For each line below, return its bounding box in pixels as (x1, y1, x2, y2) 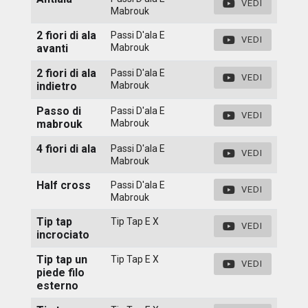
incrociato (36, 228, 89, 241)
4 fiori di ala (36, 142, 96, 155)
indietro (36, 79, 77, 93)
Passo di (36, 104, 81, 118)
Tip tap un (36, 252, 87, 266)
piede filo (36, 265, 85, 279)
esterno (36, 278, 78, 292)
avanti (36, 41, 68, 55)
